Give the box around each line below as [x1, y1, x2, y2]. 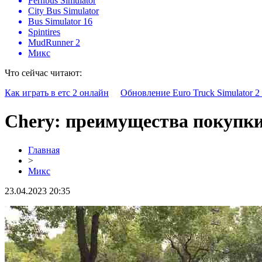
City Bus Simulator [28, 6, 99, 16]
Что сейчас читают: [5, 68, 82, 78]
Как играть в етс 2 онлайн [5, 88, 109, 98]
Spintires [28, 27, 60, 37]
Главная [28, 144, 60, 155]
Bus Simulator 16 [28, 16, 92, 26]
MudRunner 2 [28, 37, 80, 47]
